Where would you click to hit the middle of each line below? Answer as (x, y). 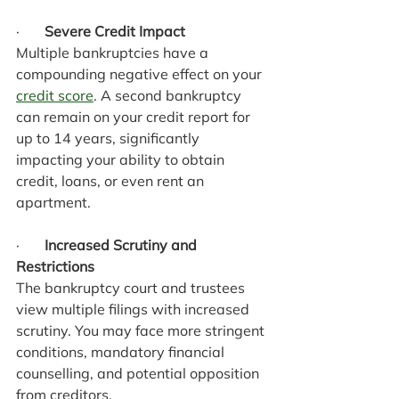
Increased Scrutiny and (122, 244)
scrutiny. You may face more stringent (142, 330)
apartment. (53, 202)
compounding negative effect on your (141, 73)
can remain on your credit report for (135, 116)
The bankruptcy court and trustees (132, 287)
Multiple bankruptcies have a (114, 52)
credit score (55, 95)
